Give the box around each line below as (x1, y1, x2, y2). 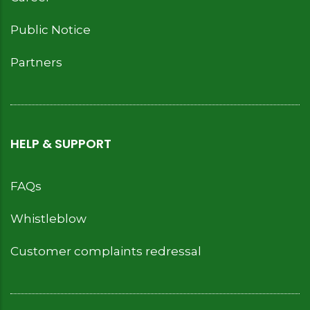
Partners (10, 55, 62, 69)
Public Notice (10, 23, 91, 37)
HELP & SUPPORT (10, 135, 111, 152)
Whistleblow (10, 212, 86, 226)
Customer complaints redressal (10, 244, 201, 258)
